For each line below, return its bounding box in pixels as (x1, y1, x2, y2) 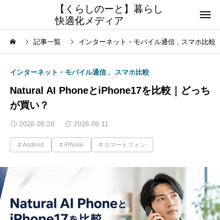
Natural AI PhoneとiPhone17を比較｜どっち (10, 85, 210, 96)
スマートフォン (104, 141, 145, 148)
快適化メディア (55, 15, 124, 26)
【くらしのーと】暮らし (55, 3, 163, 14)
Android (23, 141, 44, 148)
